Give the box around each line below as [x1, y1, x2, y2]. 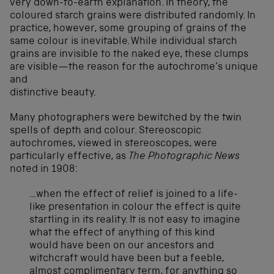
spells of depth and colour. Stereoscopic [10, 125, 201, 136]
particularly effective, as [10, 151, 128, 162]
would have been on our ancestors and [29, 240, 214, 251]
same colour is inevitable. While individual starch [10, 36, 237, 47]
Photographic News [148, 151, 240, 162]
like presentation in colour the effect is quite [29, 202, 241, 213]
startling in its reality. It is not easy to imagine [29, 215, 240, 226]
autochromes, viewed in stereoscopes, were [10, 138, 217, 149]
